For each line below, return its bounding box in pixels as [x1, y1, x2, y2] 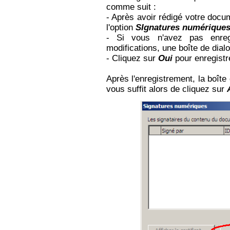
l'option [106, 23, 136, 33]
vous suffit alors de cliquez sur [106, 84, 227, 94]
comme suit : [106, 2, 159, 12]
